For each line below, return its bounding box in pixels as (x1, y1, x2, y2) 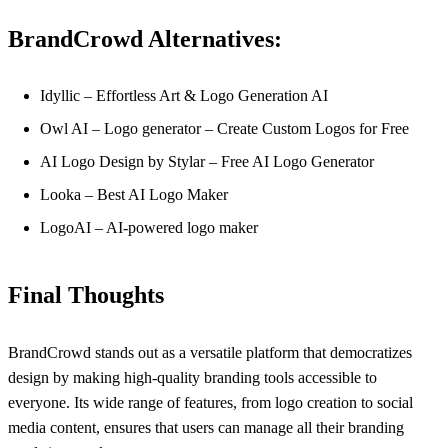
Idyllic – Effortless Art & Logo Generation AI (40, 87, 328, 105)
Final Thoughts (8, 282, 164, 309)
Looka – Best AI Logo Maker (40, 186, 228, 204)
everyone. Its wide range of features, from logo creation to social (8, 393, 413, 411)
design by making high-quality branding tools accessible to (8, 368, 377, 386)
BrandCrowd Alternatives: (8, 26, 282, 53)
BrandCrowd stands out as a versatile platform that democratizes (8, 343, 412, 361)
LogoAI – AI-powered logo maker (40, 219, 258, 237)
